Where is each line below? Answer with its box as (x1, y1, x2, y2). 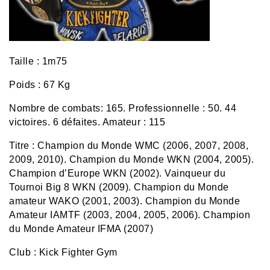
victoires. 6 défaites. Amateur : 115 (9, 116, 165, 127)
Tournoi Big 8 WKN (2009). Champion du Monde (9, 181, 229, 192)
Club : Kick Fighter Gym (9, 246, 118, 257)
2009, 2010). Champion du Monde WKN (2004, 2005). (9, 154, 254, 165)
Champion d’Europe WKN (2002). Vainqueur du (9, 168, 225, 178)
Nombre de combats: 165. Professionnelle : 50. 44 (9, 102, 236, 113)
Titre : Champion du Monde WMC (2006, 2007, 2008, (9, 140, 248, 151)
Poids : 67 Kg (9, 79, 71, 90)
